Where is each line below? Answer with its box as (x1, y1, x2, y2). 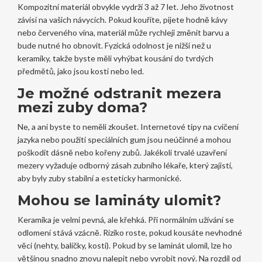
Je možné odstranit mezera (17, 85, 222, 102)
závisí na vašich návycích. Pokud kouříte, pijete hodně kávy (17, 15, 227, 25)
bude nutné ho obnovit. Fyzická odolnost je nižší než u (17, 40, 211, 51)
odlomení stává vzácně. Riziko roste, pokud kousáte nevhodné (17, 227, 242, 238)
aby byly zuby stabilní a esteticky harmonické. (17, 173, 181, 184)
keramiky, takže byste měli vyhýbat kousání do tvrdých (17, 53, 213, 64)
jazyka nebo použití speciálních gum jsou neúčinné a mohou (17, 135, 231, 145)
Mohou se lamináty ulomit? (17, 192, 221, 209)
